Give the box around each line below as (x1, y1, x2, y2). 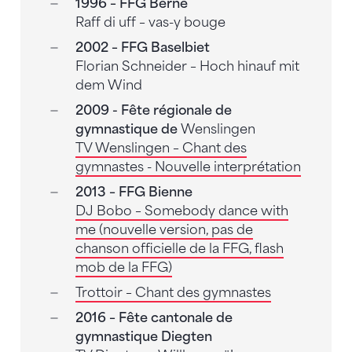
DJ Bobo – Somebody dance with (75, 203, 288, 218)
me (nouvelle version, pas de (75, 222, 253, 237)
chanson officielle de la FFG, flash (75, 240, 284, 256)
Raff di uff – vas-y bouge (75, 14, 225, 30)
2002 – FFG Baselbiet (75, 39, 210, 55)
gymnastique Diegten (75, 328, 212, 344)
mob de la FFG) (75, 259, 172, 275)
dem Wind (75, 77, 145, 93)
